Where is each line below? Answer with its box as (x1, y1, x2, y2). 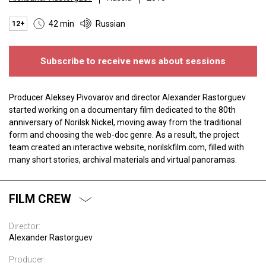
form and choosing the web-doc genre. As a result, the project (9, 130, 239, 140)
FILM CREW (9, 192, 71, 206)
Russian (96, 19, 125, 28)
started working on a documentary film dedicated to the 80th (9, 105, 236, 115)
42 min (49, 19, 74, 28)
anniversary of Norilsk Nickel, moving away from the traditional (9, 118, 242, 127)
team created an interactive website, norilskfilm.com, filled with (9, 142, 244, 152)
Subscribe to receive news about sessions (40, 56, 226, 66)
